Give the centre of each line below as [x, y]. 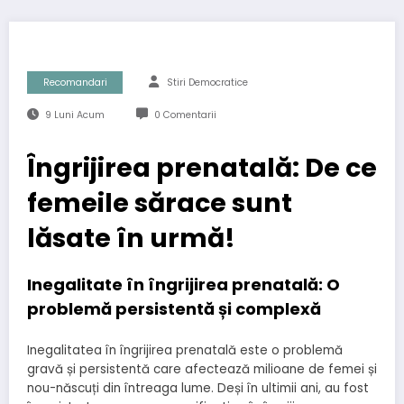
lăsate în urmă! [131, 238]
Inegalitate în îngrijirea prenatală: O [184, 284]
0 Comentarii [185, 115]
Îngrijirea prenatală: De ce [202, 167]
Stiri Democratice [207, 82]
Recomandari [75, 82]
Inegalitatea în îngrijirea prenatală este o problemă [185, 350]
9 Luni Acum [74, 115]
